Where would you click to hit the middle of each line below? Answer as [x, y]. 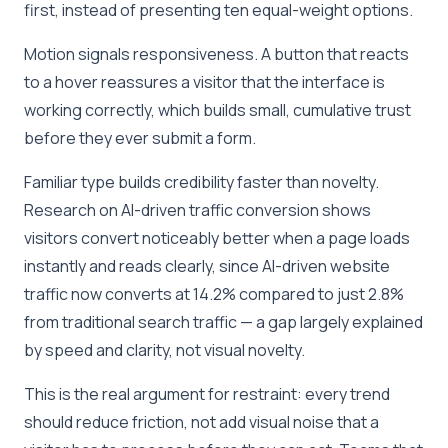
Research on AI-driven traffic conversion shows [197, 209]
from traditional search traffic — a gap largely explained [223, 321]
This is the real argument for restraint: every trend [207, 393]
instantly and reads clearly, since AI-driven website [207, 265]
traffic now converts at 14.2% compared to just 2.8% [214, 293]
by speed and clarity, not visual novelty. [164, 349]
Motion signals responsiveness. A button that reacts [216, 53]
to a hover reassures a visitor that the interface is [204, 81]
